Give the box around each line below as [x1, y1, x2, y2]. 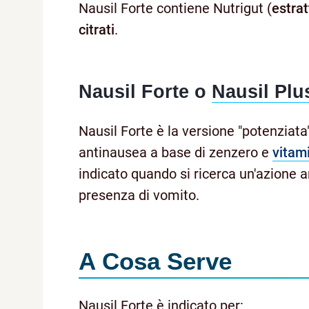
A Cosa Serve [79, 248, 232, 275]
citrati [79, 21, 114, 39]
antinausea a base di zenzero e [79, 144, 272, 161]
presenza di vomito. [79, 187, 199, 204]
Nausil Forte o [79, 81, 212, 103]
